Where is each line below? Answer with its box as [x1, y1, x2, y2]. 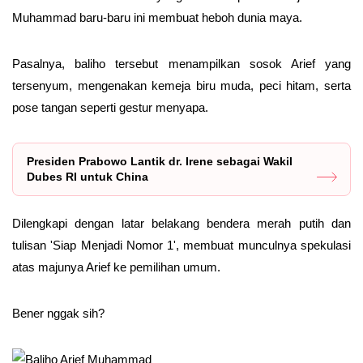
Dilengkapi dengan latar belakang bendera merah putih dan [12, 216, 351, 230]
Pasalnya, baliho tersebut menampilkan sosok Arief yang [12, 57, 351, 70]
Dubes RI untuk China [27, 170, 148, 183]
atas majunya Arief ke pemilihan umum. [12, 260, 220, 274]
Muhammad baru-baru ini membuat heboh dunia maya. [12, 11, 302, 24]
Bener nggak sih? [12, 306, 105, 320]
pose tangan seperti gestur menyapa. [12, 100, 208, 114]
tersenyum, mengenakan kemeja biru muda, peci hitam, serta [12, 79, 351, 92]
